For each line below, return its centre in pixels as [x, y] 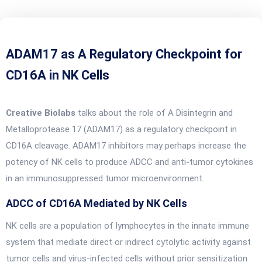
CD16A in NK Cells [58, 75]
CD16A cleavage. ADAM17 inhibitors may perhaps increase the [126, 146]
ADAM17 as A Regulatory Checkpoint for [124, 54]
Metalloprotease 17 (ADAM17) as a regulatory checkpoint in [121, 129]
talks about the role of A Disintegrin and [154, 113]
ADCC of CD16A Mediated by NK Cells [96, 203]
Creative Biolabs [41, 113]
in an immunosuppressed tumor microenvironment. [105, 178]
